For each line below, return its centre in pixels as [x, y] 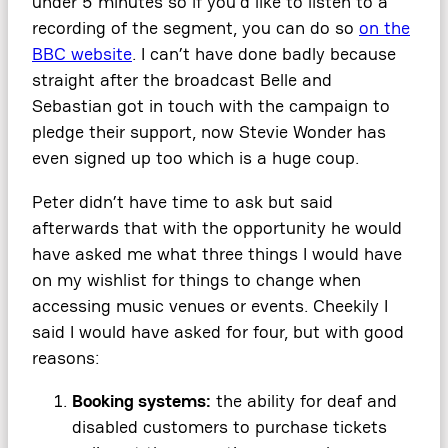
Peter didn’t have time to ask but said [182, 201]
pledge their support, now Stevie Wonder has [209, 131]
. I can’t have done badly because [264, 53]
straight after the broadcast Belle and [182, 79]
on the [384, 27]
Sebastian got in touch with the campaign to [211, 105]
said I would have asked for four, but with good [218, 331]
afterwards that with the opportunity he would [217, 227]
